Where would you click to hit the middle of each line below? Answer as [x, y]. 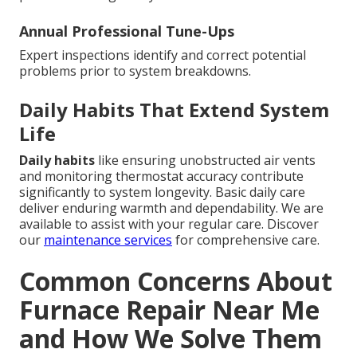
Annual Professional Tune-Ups [127, 31]
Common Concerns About [176, 280]
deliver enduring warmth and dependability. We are [171, 208]
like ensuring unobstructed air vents [205, 160]
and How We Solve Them [171, 338]
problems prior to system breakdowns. [135, 71]
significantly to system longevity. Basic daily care [162, 192]
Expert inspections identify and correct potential [163, 55]
